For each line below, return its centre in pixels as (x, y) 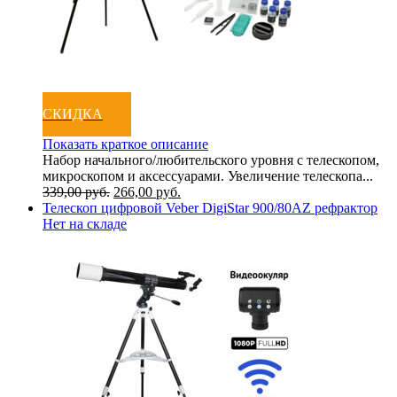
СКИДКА (73, 113)
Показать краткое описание (125, 144)
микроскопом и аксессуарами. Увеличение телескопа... (208, 175)
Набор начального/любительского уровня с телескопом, (211, 160)
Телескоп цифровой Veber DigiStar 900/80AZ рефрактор (210, 207)
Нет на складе (85, 223)
